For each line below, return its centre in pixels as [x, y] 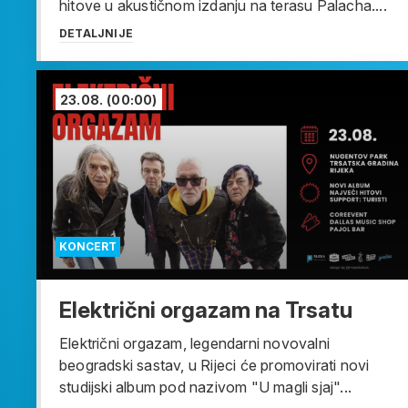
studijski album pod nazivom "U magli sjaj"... [206, 388]
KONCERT [88, 247]
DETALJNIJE [96, 34]
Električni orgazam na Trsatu [206, 311]
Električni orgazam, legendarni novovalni [194, 344]
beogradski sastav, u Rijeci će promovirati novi [214, 366]
